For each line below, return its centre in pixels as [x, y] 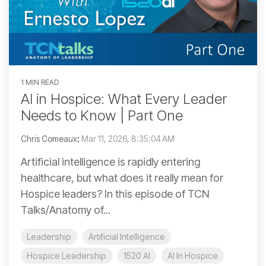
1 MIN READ [40, 83]
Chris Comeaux [49, 139]
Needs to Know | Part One [102, 116]
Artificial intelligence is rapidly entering [110, 162]
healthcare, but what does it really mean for [122, 178]
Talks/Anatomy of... [66, 210]
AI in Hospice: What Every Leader [124, 99]
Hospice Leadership [66, 256]
